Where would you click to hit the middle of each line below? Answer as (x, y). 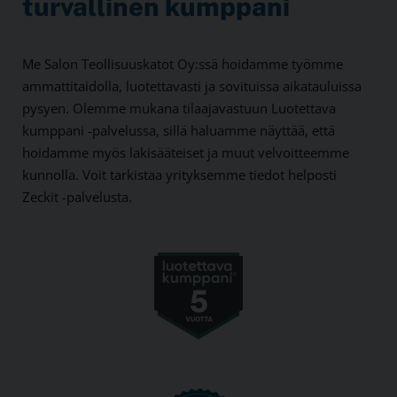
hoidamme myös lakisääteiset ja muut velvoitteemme (186, 153)
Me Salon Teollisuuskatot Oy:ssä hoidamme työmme (183, 64)
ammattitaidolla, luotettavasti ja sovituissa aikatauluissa (192, 86)
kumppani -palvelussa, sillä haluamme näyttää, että (179, 131)
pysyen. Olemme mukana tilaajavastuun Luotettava (179, 109)
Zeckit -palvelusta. (77, 197)
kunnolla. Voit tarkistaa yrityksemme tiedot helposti (179, 175)
